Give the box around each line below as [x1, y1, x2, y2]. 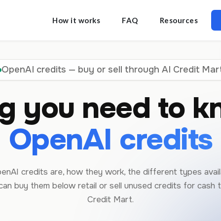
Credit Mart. [87, 194, 134, 205]
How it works [52, 16, 100, 25]
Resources [159, 16, 198, 25]
